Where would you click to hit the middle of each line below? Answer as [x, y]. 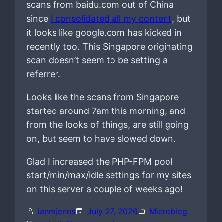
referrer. [43, 74]
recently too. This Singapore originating [109, 46]
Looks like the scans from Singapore [102, 97]
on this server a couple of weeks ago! [104, 189]
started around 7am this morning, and [106, 111]
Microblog [168, 211]
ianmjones [57, 211]
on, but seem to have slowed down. [101, 138]
